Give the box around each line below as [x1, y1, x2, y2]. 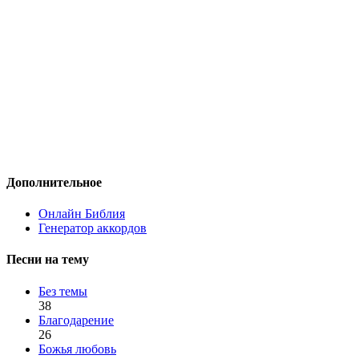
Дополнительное [6, 175, 102, 189]
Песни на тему [6, 252, 89, 267]
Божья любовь [38, 341, 116, 356]
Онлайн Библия [38, 207, 125, 221]
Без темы [38, 284, 87, 298]
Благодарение [38, 313, 114, 327]
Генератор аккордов [38, 221, 147, 236]
